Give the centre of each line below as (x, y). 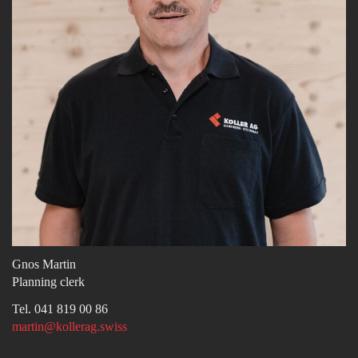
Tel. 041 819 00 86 (60, 309)
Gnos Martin (44, 265)
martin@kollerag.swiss (70, 327)
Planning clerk (48, 282)
